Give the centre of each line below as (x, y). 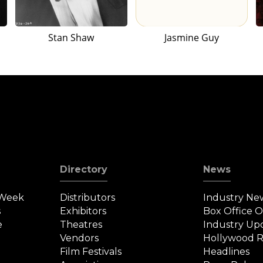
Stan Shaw (71, 38)
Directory (84, 170)
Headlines (226, 252)
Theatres (81, 225)
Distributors (88, 198)
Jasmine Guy (191, 38)
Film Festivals (91, 252)
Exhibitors (83, 211)
